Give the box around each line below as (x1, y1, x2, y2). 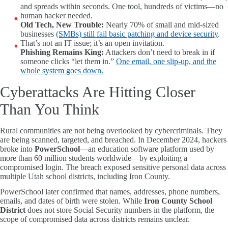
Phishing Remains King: (20, 48, 104, 56)
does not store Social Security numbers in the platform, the (25, 206, 214, 214)
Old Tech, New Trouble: (20, 20, 104, 29)
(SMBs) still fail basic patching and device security (56, 30, 218, 38)
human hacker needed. (20, 11, 93, 20)
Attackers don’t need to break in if (104, 48, 215, 56)
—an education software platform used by (80, 145, 214, 153)
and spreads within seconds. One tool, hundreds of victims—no (20, 2, 223, 11)
